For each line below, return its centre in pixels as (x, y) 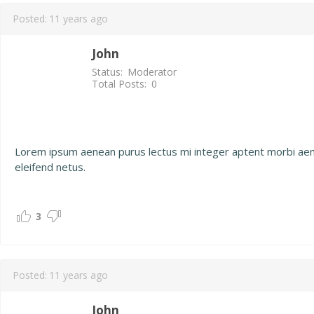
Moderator (152, 71)
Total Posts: (119, 83)
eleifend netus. (50, 167)
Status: (107, 71)
